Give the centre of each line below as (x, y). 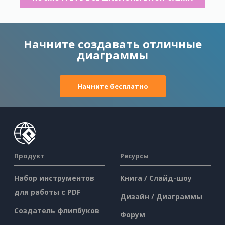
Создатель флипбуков (57, 210)
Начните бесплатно (113, 87)
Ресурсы (134, 156)
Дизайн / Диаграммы (161, 196)
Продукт (29, 156)
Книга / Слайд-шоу (156, 178)
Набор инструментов (54, 178)
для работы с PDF (47, 192)
